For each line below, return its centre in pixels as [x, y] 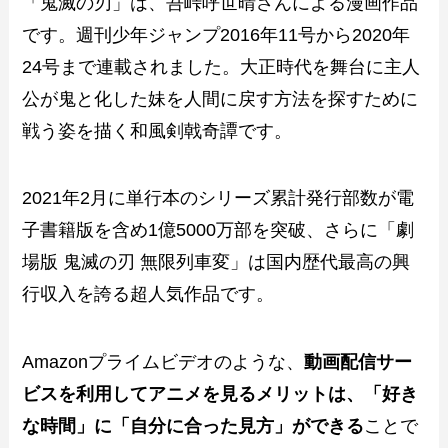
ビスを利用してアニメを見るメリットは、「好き [220, 394]
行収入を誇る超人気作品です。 [148, 294]
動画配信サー [358, 362]
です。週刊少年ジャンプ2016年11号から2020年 [216, 34]
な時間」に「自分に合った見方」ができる [193, 426]
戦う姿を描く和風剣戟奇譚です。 [157, 130]
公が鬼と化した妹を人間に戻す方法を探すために [220, 98]
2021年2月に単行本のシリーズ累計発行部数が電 [218, 198]
